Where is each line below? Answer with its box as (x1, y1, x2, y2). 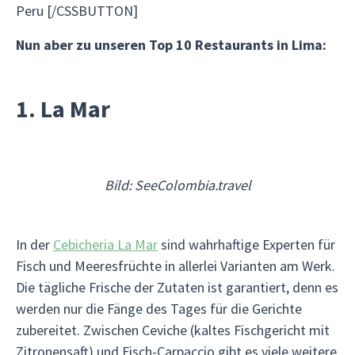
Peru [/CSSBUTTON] (16, 2, 138, 20)
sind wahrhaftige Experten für (158, 235, 335, 254)
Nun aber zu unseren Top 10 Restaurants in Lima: (16, 36, 326, 54)
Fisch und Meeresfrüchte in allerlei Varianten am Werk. (16, 257, 335, 275)
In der (16, 235, 53, 254)
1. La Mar (16, 94, 110, 124)
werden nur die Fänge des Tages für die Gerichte (16, 300, 302, 318)
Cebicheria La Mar (53, 235, 158, 254)
